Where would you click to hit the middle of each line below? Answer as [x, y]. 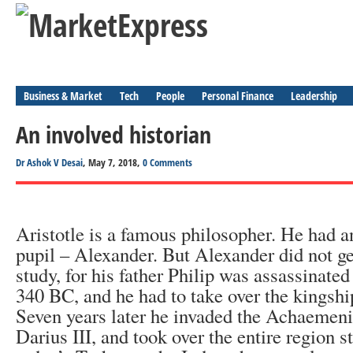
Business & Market [63, 96]
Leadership [314, 96]
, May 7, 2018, [113, 162]
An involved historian [113, 134]
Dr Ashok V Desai [49, 162]
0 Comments [167, 162]
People [170, 96]
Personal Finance [238, 96]
